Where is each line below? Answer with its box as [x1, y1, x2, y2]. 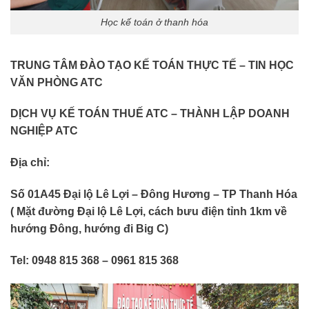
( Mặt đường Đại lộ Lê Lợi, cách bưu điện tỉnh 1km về [10, 205, 287, 217]
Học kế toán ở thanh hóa [101, 16, 208, 28]
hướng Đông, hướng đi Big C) [10, 222, 168, 235]
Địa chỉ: [10, 157, 50, 169]
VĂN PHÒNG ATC [10, 76, 103, 88]
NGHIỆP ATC [10, 125, 78, 137]
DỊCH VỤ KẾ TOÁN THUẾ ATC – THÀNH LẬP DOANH [10, 108, 290, 120]
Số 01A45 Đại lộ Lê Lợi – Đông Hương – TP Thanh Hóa [10, 188, 297, 200]
